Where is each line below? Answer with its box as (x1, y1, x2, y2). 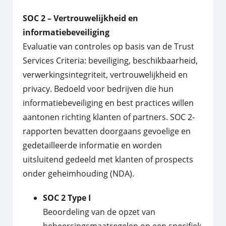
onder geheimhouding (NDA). (23, 168, 134, 180)
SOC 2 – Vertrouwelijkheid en (23, 13, 138, 24)
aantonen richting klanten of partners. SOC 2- (23, 111, 195, 123)
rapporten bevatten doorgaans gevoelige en (23, 126, 191, 137)
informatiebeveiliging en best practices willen (23, 97, 194, 109)
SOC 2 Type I (43, 192, 91, 204)
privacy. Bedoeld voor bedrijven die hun (23, 83, 174, 95)
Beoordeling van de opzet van (43, 206, 155, 218)
